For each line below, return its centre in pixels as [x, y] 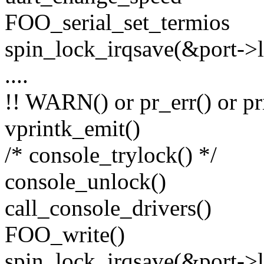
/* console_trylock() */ [111, 155]
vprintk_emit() [72, 128]
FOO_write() [65, 235]
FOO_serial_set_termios [117, 22]
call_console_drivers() [108, 208]
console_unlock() [85, 181]
